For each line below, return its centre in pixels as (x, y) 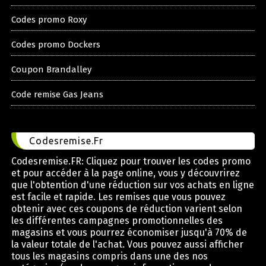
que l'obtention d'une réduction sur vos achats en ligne (132, 185)
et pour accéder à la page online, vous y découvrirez (125, 173)
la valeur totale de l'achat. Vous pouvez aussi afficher (127, 245)
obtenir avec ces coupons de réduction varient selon (126, 209)
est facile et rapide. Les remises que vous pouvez (118, 197)
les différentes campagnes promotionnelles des (117, 221)
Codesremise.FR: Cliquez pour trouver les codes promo (131, 161)
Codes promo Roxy (49, 20)
